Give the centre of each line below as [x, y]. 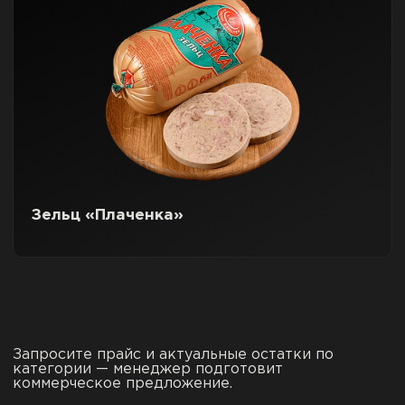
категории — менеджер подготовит [148, 369]
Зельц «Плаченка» [108, 216]
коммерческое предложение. [122, 384]
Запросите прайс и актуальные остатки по [173, 355]
